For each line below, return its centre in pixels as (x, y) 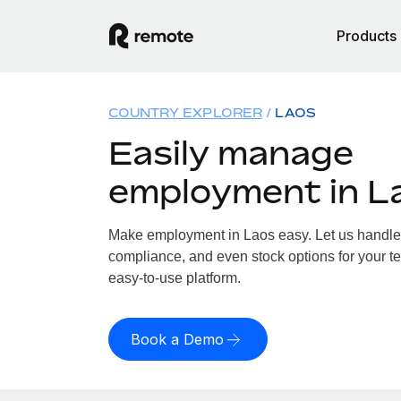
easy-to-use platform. (174, 278)
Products (367, 36)
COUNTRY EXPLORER (185, 112)
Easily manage (230, 153)
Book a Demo (177, 339)
